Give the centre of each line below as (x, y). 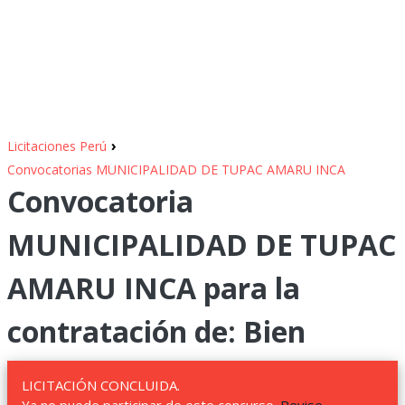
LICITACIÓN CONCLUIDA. (101, 385)
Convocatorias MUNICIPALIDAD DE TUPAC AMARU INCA (176, 170)
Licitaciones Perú (57, 146)
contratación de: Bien (156, 331)
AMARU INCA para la (154, 288)
